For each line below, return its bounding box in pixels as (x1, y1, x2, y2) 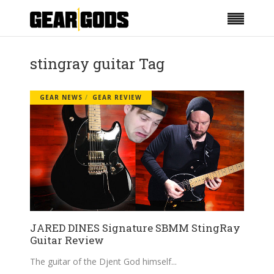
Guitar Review (30, 232, 104, 247)
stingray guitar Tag (30, 54, 165, 73)
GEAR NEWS (40, 93, 83, 102)
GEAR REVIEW (92, 93, 142, 102)
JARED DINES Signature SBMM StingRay (30, 220, 240, 235)
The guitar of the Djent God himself (30, 255, 171, 267)
